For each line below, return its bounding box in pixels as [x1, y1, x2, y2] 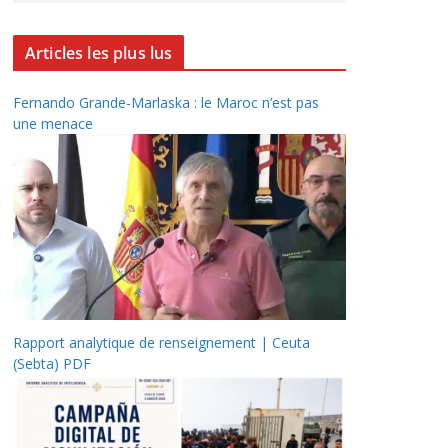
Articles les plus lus [25, 42, 173, 64]
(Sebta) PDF [13, 354, 91, 373]
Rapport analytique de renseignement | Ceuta [13, 333, 310, 352]
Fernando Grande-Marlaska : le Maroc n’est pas [13, 93, 319, 112]
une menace [13, 114, 93, 133]
